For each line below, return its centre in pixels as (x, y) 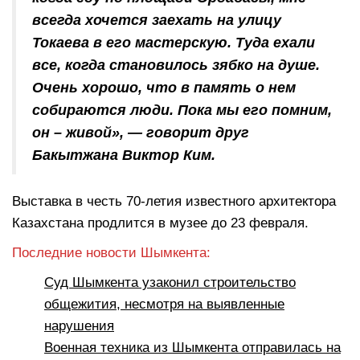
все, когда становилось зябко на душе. (176, 65)
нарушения (79, 326)
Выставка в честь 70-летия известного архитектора (174, 202)
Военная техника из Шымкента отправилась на (192, 348)
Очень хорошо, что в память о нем (164, 88)
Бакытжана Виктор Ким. (124, 155)
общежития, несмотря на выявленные (164, 305)
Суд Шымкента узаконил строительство (170, 283)
